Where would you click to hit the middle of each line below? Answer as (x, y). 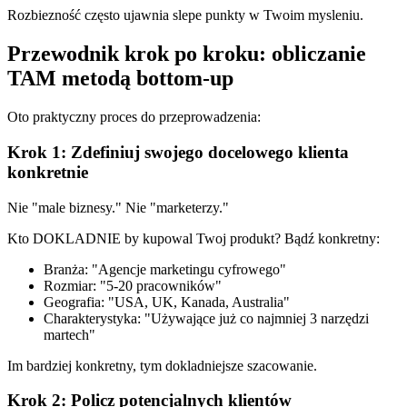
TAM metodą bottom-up (120, 79)
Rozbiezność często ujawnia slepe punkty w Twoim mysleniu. (185, 15)
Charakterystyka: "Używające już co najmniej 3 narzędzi (206, 318)
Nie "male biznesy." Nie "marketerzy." (118, 207)
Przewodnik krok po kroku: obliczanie (187, 54)
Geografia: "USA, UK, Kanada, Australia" (167, 302)
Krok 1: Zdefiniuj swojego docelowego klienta (178, 152)
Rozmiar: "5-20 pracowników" (133, 285)
